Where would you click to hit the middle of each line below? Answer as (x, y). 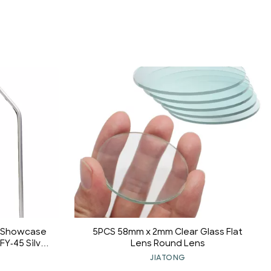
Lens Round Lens (168, 244)
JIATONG (168, 258)
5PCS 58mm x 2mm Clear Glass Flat (168, 233)
